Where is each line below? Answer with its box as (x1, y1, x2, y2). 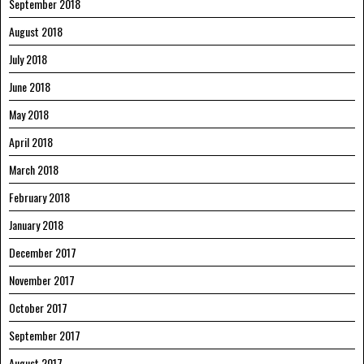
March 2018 (9, 160, 58, 178)
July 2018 (9, 50, 47, 67)
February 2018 (9, 188, 70, 206)
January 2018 (9, 215, 63, 233)
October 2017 (9, 298, 67, 316)
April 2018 (9, 132, 53, 150)
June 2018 (9, 77, 50, 95)
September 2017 (9, 326, 80, 344)
